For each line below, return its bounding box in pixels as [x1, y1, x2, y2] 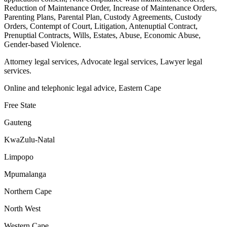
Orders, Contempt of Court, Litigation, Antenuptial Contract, [4, 22, 198, 31]
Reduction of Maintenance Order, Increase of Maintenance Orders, [4, 4, 217, 13]
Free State [4, 101, 36, 110]
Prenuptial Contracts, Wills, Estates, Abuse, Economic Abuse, [4, 31, 201, 40]
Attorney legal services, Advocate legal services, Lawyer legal [4, 57, 202, 66]
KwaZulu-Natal [4, 135, 55, 144]
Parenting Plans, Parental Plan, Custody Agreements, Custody [4, 13, 202, 22]
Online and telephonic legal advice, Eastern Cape [4, 84, 161, 93]
